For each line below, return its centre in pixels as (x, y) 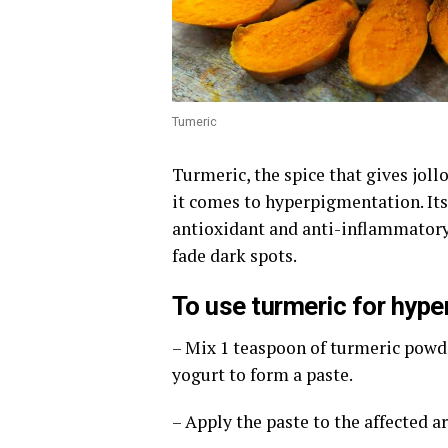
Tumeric (194, 121)
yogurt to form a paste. (262, 374)
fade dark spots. (234, 255)
